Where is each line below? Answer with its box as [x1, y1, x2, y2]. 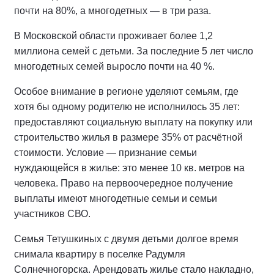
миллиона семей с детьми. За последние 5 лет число [14, 46, 253, 57]
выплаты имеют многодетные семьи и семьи [14, 193, 217, 204]
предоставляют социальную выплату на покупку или [14, 117, 253, 128]
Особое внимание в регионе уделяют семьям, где [14, 86, 239, 97]
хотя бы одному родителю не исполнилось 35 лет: [14, 102, 240, 113]
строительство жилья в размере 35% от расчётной [14, 132, 243, 143]
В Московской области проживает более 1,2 [14, 31, 213, 42]
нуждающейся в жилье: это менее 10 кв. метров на [14, 163, 245, 174]
